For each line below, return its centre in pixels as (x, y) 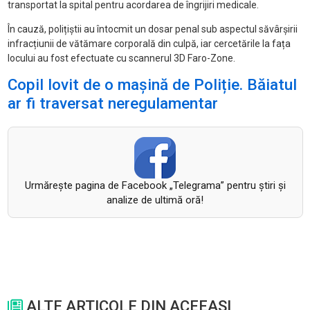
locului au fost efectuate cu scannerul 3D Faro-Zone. (121, 58)
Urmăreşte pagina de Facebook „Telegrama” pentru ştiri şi (155, 186)
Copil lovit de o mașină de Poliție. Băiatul (152, 85)
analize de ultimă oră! (155, 200)
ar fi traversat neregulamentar (112, 104)
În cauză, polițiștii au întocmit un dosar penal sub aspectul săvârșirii (152, 29)
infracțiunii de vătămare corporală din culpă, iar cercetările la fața (149, 44)
